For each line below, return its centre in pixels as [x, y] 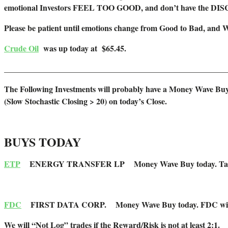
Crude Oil [21, 48]
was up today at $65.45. [84, 48]
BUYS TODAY [50, 142]
